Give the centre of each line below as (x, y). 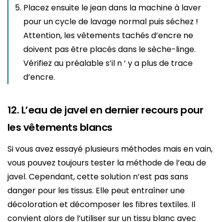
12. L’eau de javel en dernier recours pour (106, 110)
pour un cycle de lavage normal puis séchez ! (111, 21)
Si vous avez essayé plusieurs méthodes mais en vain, (110, 149)
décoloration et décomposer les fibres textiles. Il (101, 204)
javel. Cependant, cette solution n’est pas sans (98, 176)
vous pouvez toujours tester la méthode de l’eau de (107, 163)
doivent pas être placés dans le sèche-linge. (110, 49)
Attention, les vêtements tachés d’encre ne (108, 35)
